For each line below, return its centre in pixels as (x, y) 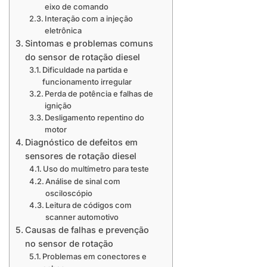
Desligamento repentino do (95, 118)
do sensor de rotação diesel (82, 57)
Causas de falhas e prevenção (87, 230)
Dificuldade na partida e (86, 70)
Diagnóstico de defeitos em (81, 142)
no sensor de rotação (69, 244)
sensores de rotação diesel (80, 156)
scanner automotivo (82, 217)
